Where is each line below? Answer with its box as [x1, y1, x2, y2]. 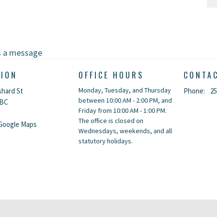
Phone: [184, 86, 205, 95]
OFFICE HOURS [78, 69, 144, 81]
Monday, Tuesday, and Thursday [78, 86, 171, 94]
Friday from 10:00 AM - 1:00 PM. [78, 106, 167, 115]
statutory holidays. [78, 137, 133, 145]
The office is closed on [78, 116, 143, 125]
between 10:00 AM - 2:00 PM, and [78, 96, 172, 105]
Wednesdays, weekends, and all [78, 126, 172, 135]
